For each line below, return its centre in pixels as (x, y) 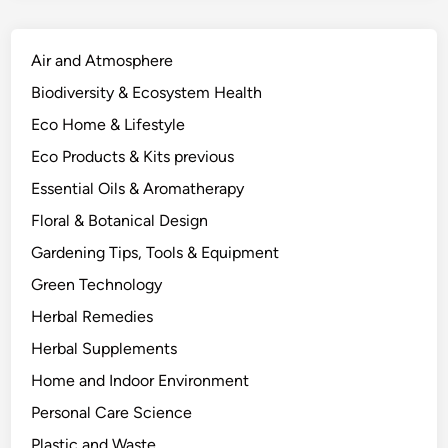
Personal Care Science (112, 412)
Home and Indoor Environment (140, 380)
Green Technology (97, 284)
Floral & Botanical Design (120, 220)
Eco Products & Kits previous (133, 156)
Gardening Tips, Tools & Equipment (155, 252)
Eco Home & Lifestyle (108, 124)
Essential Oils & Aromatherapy (138, 188)
